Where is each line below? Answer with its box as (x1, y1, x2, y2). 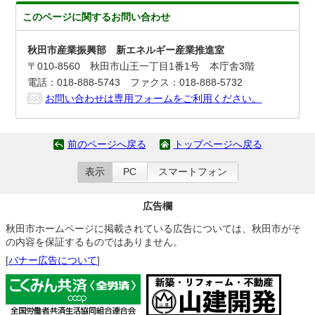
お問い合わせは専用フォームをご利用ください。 (45, 92, 262, 104)
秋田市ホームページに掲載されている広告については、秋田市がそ (6, 222, 301, 234)
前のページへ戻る (67, 139, 146, 150)
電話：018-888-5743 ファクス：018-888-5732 (27, 76, 243, 88)
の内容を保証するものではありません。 (6, 236, 183, 247)
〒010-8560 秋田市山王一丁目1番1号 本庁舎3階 (27, 60, 255, 72)
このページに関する (22, 11, 112, 22)
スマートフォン (157, 166, 227, 177)
